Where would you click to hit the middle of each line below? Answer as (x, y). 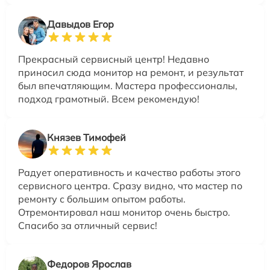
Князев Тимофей (86, 137)
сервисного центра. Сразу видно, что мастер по (130, 185)
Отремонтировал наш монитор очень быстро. (124, 212)
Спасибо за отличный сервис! (88, 225)
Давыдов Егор (80, 24)
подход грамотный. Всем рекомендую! (109, 99)
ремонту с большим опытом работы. (102, 199)
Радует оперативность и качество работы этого (129, 172)
